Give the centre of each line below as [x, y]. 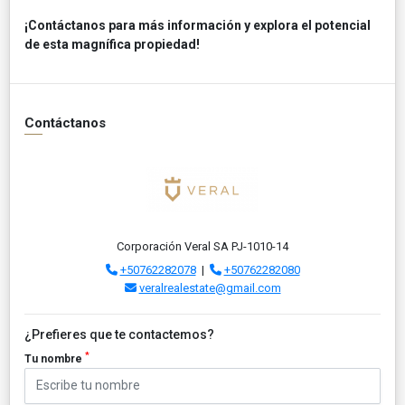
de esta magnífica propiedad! [112, 44]
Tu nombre [55, 358]
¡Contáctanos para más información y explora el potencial [198, 25]
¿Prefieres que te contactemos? [119, 334]
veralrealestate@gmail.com [210, 287]
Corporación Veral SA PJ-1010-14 [202, 246]
